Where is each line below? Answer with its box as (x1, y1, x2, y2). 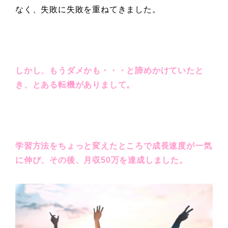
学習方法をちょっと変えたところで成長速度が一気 (15, 141, 212, 150)
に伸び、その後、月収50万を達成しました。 (15, 155, 188, 164)
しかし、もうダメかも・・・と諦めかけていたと (15, 66, 204, 75)
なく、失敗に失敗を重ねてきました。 (15, 5, 161, 14)
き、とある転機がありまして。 (15, 80, 135, 89)
